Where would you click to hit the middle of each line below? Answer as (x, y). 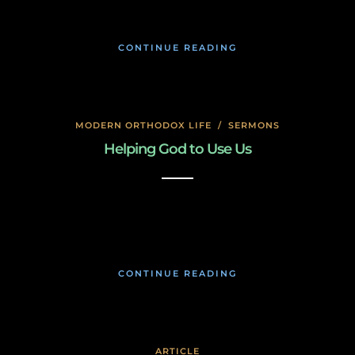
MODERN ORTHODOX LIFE (143, 125)
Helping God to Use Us (177, 149)
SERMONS (254, 125)
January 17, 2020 (177, 215)
